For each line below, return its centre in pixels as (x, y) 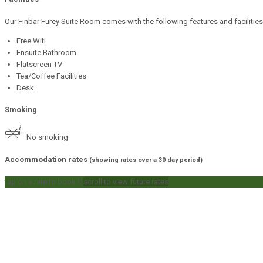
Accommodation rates (47, 159)
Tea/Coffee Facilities (51, 76)
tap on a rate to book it (44, 181)
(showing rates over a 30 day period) (146, 160)
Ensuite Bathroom (46, 52)
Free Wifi (31, 41)
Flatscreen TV (39, 64)
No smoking (48, 137)
